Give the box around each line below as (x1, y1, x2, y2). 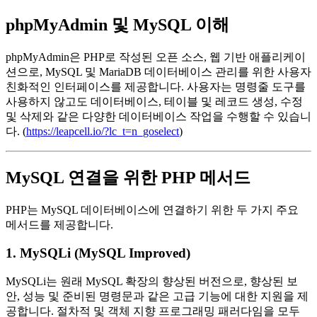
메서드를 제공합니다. (6, 218, 113, 231)
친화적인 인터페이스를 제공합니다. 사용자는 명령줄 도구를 (6, 80, 306, 93)
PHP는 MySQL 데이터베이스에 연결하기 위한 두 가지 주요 (6, 203, 299, 216)
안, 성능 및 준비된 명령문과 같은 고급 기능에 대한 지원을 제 (6, 290, 309, 303)
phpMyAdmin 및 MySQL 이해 (6, 15, 229, 34)
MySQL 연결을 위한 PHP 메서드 (6, 168, 250, 187)
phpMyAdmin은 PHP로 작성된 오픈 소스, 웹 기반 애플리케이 (6, 50, 306, 63)
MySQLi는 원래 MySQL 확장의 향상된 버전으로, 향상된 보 (6, 275, 298, 288)
